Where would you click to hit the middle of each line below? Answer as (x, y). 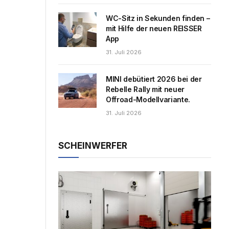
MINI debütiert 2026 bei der (154, 79)
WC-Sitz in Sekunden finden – (158, 18)
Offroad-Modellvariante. (148, 99)
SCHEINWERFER (93, 145)
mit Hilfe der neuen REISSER (154, 28)
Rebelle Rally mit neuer (145, 89)
